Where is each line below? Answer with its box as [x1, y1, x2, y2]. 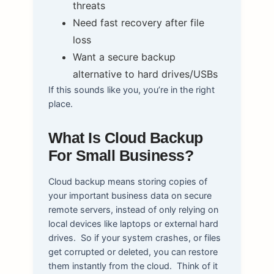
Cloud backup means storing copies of [48, 176, 207, 187]
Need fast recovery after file [72, 16, 204, 29]
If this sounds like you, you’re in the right [48, 84, 215, 95]
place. [48, 98, 73, 109]
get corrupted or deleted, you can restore [48, 246, 218, 257]
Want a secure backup [72, 50, 176, 63]
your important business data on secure [48, 190, 212, 201]
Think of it [176, 260, 218, 271]
